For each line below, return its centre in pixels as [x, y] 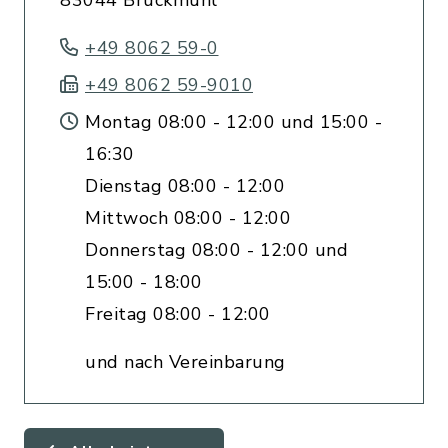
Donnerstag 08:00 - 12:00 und [216, 250]
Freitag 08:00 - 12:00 [178, 314]
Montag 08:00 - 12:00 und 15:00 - [233, 122]
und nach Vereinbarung [185, 362]
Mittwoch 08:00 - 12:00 [188, 218]
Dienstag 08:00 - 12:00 [185, 186]
